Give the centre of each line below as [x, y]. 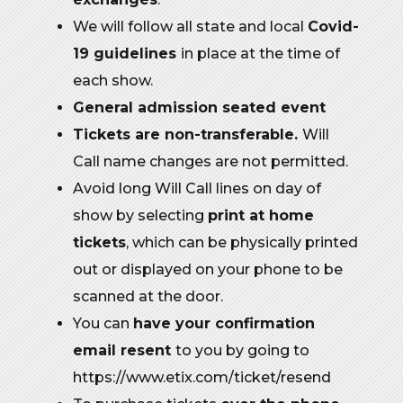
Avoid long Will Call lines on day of [197, 189]
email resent [124, 351]
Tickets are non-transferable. [188, 135]
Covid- [333, 27]
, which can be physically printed [242, 243]
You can [103, 324]
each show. [115, 81]
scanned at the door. [148, 297]
